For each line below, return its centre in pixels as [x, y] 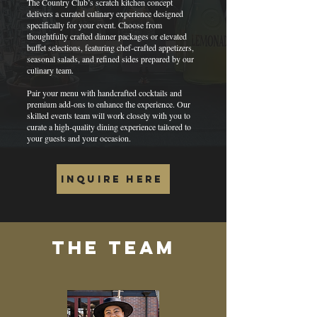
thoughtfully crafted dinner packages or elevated [107, 36]
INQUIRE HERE [112, 179]
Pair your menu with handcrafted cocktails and [104, 93]
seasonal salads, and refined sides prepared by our [110, 59]
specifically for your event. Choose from [94, 25]
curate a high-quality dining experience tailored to [109, 127]
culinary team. [50, 70]
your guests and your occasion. [79, 138]
